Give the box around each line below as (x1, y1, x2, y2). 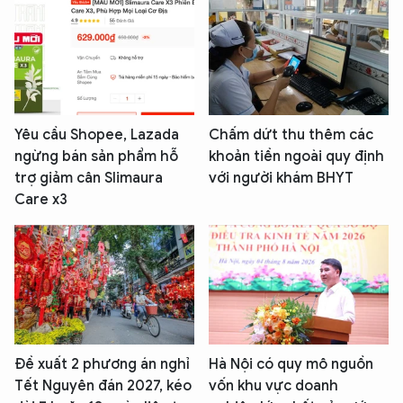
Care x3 (14, 191, 67, 210)
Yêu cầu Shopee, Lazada (14, 126, 179, 145)
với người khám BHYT (209, 169, 354, 188)
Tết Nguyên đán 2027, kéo (14, 377, 192, 396)
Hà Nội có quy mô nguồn (209, 355, 373, 374)
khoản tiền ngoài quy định (209, 148, 384, 166)
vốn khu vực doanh (209, 377, 338, 396)
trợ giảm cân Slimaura (14, 169, 163, 188)
